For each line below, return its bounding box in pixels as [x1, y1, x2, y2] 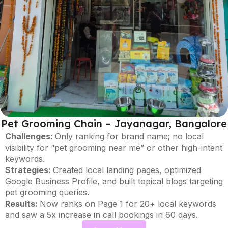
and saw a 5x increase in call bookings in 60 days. [5, 209, 198, 220]
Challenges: [5, 131, 55, 141]
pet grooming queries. [5, 187, 89, 197]
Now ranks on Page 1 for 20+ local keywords [40, 198, 216, 209]
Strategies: [5, 164, 53, 175]
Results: [5, 198, 40, 209]
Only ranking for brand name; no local [55, 131, 204, 141]
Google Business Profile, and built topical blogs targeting [5, 176, 223, 186]
